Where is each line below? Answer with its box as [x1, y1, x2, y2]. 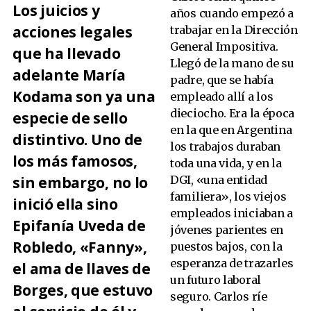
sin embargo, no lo [12, 172, 149, 192]
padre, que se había [170, 73, 274, 87]
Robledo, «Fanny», [12, 237, 147, 257]
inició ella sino [12, 194, 118, 214]
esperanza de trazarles [170, 256, 294, 271]
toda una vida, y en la [170, 156, 282, 171]
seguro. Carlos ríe [170, 289, 267, 304]
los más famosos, [12, 151, 137, 171]
